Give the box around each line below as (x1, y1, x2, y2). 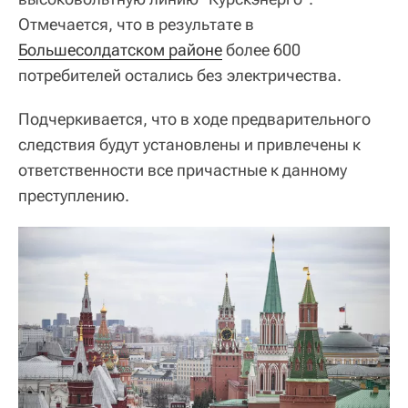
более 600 (222, 39, 301, 59)
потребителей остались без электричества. (18, 65, 342, 85)
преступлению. (18, 185, 129, 205)
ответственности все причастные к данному (18, 159, 347, 179)
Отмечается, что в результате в (18, 14, 254, 34)
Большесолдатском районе (18, 39, 222, 59)
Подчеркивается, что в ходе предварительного (18, 108, 371, 128)
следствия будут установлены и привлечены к (18, 134, 361, 154)
